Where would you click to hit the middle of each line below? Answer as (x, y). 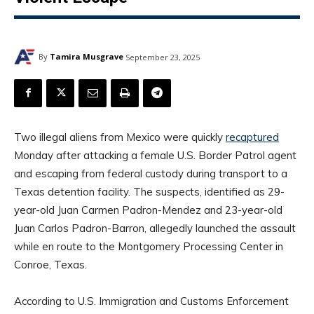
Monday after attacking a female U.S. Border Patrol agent (155, 155)
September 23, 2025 (163, 57)
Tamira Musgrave (87, 57)
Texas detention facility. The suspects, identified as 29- (149, 191)
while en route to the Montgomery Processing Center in (149, 246)
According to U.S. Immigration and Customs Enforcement (151, 301)
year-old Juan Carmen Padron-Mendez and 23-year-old (148, 210)
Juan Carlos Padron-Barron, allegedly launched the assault (155, 228)
